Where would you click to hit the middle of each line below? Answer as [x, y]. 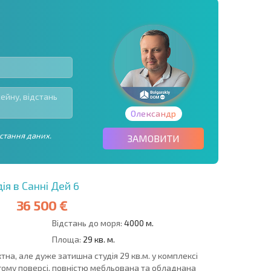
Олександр [153, 114]
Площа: [66, 239]
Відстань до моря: [87, 223]
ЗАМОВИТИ [153, 139]
